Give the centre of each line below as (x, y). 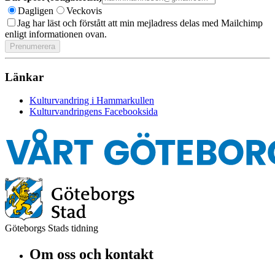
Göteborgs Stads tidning (52, 228)
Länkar (24, 77)
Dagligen (36, 10)
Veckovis (84, 10)
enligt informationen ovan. (56, 34)
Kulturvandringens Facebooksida (94, 112)
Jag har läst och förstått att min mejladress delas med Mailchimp (140, 23)
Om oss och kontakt (91, 254)
